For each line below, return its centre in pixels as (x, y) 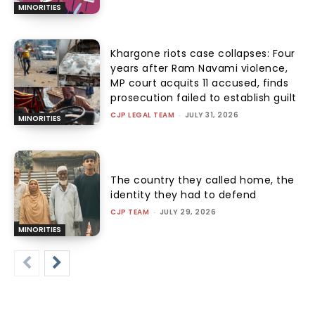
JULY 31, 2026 (212, 115)
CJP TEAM (130, 212)
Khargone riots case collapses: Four (203, 54)
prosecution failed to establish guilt (204, 98)
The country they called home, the (202, 180)
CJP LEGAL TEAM (143, 115)
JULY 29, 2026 (188, 212)
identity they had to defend (184, 194)
